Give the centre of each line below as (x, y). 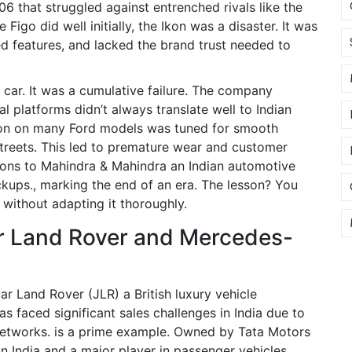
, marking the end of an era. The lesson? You (165, 185)
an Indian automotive (233, 166)
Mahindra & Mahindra (104, 166)
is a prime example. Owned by (144, 332)
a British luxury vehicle (190, 294)
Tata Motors (274, 332)
